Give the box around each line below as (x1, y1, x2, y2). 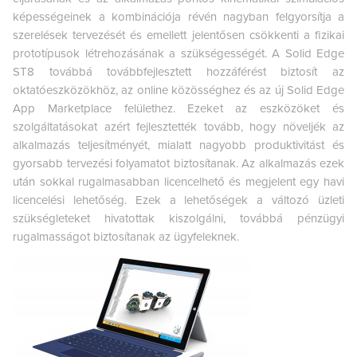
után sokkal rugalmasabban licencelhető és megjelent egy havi (13, 174, 344, 189)
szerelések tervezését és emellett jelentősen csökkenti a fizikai (13, 27, 344, 42)
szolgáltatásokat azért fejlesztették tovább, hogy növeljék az (13, 119, 344, 134)
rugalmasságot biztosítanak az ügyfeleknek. (13, 229, 239, 244)
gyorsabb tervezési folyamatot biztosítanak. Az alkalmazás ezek (13, 155, 344, 171)
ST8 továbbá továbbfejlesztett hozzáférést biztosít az (13, 64, 344, 79)
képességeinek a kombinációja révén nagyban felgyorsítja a (13, 9, 344, 24)
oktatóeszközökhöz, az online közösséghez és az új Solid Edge (13, 82, 344, 97)
